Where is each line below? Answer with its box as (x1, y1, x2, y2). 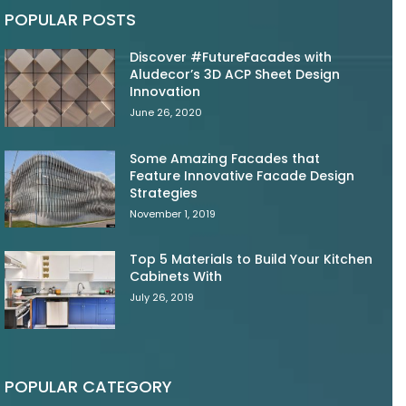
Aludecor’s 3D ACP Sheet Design (130, 64, 341, 83)
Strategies (130, 183, 198, 202)
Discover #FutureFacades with (130, 47, 333, 66)
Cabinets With (130, 267, 223, 286)
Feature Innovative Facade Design (130, 166, 355, 185)
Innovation (130, 82, 201, 101)
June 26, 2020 (130, 104, 203, 120)
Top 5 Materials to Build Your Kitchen (130, 250, 373, 269)
